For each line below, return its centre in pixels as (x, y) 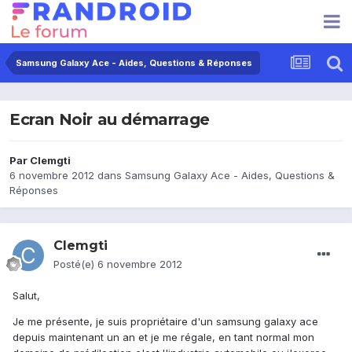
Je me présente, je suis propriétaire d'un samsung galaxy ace (165, 322)
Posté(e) (75, 264)
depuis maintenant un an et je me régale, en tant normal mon (163, 337)
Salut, (26, 296)
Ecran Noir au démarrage (110, 120)
